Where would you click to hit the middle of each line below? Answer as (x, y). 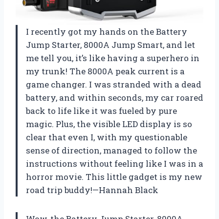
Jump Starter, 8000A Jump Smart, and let (110, 44)
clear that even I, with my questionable (107, 137)
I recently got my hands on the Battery (107, 31)
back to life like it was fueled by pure (101, 110)
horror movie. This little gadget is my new (114, 176)
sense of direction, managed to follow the (111, 150)
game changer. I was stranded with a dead (114, 84)
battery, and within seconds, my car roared (115, 97)
